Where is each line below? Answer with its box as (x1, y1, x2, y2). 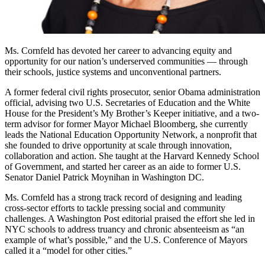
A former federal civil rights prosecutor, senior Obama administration (5, 86, 260, 97)
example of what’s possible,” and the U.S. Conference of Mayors (5, 234, 247, 245)
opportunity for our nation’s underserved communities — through (5, 56, 248, 66)
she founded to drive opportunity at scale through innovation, (5, 140, 232, 150)
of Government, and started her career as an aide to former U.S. (5, 161, 241, 172)
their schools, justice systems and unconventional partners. (5, 66, 221, 77)
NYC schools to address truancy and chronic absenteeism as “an (5, 224, 244, 234)
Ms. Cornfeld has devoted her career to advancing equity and (5, 45, 232, 56)
